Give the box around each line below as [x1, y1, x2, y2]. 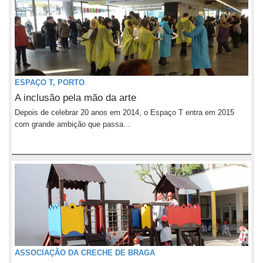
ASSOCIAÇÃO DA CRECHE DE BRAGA [15, 248, 155, 257]
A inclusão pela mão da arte [15, 92, 136, 103]
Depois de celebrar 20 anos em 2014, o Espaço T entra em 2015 [15, 108, 234, 117]
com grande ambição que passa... [15, 120, 130, 129]
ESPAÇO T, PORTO [15, 78, 85, 87]
